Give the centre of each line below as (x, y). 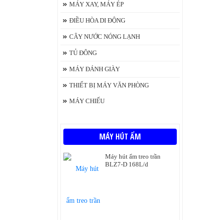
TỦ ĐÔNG (83, 53)
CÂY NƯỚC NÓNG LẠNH (105, 37)
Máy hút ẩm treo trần (133, 156)
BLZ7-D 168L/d (127, 164)
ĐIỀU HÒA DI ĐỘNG (97, 20)
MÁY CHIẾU (87, 101)
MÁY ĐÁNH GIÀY (95, 69)
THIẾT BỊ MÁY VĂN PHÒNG (109, 85)
